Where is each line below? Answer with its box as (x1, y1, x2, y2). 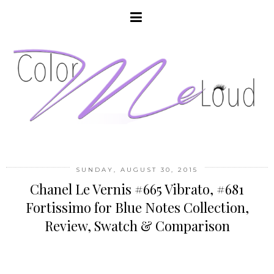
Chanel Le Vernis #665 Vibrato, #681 (30, 180, 244, 199)
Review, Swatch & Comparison (44, 217, 230, 235)
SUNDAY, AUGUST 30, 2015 (76, 166, 198, 174)
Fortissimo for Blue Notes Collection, (25, 198, 249, 217)
